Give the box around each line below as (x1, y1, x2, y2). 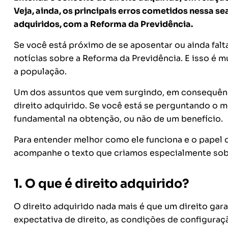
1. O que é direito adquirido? (13, 176, 189, 191)
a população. (13, 66, 69, 77)
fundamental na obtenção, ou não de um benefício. (13, 113, 225, 124)
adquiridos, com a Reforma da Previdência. (13, 19, 193, 30)
